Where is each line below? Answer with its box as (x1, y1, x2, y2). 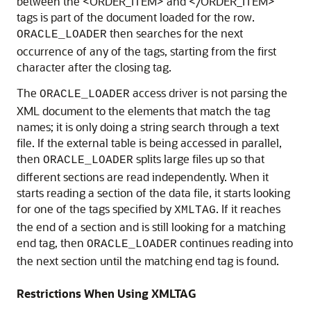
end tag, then (17, 235, 87, 250)
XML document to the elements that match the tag (17, 103, 270, 118)
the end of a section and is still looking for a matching (17, 219, 285, 234)
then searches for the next (107, 25, 243, 40)
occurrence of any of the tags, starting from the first (17, 43, 276, 58)
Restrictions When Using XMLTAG (17, 285, 196, 301)
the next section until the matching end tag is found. (17, 253, 279, 268)
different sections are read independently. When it (17, 169, 269, 184)
